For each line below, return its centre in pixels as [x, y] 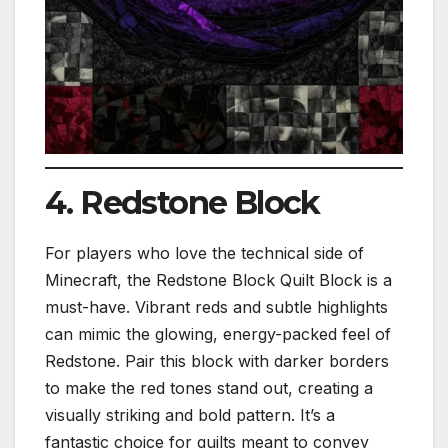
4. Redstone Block [182, 202]
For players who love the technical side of [204, 253]
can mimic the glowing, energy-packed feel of [218, 334]
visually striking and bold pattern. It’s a [190, 415]
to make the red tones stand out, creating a [209, 388]
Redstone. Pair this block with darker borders [217, 361]
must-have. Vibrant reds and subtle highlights [216, 307]
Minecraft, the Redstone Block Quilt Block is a [218, 280]
